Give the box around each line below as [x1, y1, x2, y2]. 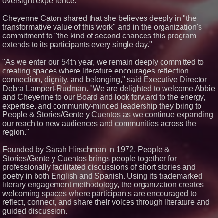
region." [2, 128, 29, 136]
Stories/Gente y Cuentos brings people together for [2, 154, 177, 163]
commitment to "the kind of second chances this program [2, 32, 196, 40]
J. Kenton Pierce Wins [123, 32, 187, 39]
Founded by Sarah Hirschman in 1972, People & [2, 145, 170, 154]
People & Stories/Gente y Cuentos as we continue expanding [2, 110, 213, 119]
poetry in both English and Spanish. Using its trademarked [2, 172, 202, 180]
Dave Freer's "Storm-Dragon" [123, 2, 205, 9]
